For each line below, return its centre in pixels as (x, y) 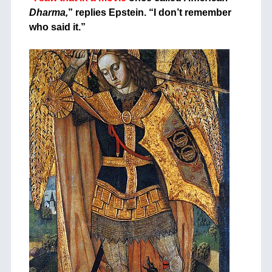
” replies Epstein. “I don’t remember (149, 13)
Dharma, (48, 13)
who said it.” (57, 27)
